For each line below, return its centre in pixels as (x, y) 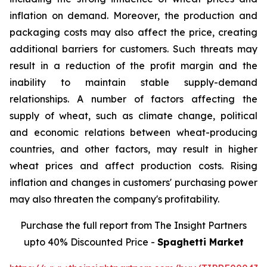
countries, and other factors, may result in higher (133, 149)
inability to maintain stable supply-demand (133, 83)
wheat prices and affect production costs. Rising (133, 166)
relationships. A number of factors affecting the (133, 99)
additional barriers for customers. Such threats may (133, 49)
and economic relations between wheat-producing (133, 133)
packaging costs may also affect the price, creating (133, 32)
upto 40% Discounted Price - (90, 242)
